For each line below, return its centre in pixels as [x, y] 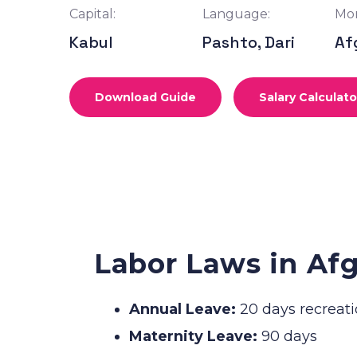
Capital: [92, 14]
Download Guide [145, 97]
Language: [236, 14]
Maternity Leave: [193, 336]
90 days [287, 336]
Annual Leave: [182, 309]
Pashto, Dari [248, 42]
